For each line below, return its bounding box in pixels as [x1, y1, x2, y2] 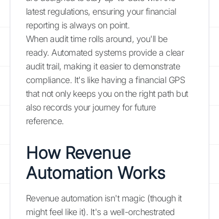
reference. [26, 115, 64, 126]
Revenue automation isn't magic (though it [26, 193, 182, 203]
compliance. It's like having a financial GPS [26, 74, 185, 85]
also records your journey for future [26, 102, 156, 112]
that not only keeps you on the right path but [26, 88, 188, 99]
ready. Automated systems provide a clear [26, 47, 184, 58]
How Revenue [26, 142, 131, 163]
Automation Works [26, 162, 165, 183]
